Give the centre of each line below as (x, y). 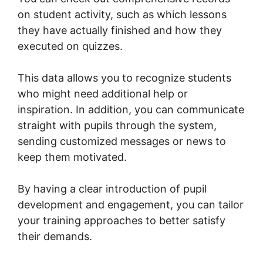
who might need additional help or (103, 93)
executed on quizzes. (70, 46)
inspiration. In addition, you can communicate (131, 109)
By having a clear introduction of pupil (112, 188)
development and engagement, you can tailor (131, 204)
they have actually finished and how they (120, 30)
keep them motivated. (72, 157)
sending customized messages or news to (122, 141)
